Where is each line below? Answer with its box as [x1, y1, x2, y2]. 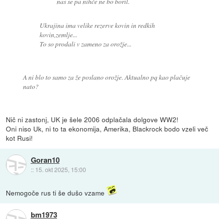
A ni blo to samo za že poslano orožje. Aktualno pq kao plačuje [22, 72, 190, 82]
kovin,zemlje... [40, 29, 78, 39]
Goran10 [30, 154, 60, 166]
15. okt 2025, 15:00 [35, 165, 86, 174]
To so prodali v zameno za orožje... [40, 39, 132, 48]
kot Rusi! [6, 132, 33, 143]
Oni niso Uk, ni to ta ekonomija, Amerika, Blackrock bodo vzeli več [6, 123, 209, 133]
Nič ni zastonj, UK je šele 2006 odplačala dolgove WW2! [6, 114, 179, 124]
